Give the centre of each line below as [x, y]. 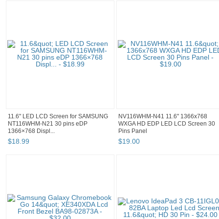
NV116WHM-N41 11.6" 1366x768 [163, 117]
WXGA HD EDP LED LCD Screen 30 [167, 124]
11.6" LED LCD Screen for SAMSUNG [58, 117]
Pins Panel [133, 131]
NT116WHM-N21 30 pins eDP [48, 124]
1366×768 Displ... [31, 131]
